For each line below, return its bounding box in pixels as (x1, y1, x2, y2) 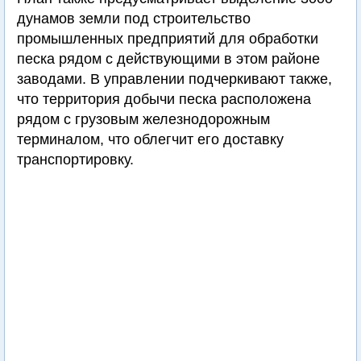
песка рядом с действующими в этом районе (17, 51, 320, 67)
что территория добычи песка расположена (17, 91, 311, 107)
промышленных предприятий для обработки (17, 31, 318, 47)
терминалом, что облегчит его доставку (17, 131, 284, 147)
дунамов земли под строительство (17, 10, 251, 27)
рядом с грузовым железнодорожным (17, 111, 270, 127)
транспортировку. (17, 151, 134, 168)
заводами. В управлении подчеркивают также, (17, 71, 332, 87)
